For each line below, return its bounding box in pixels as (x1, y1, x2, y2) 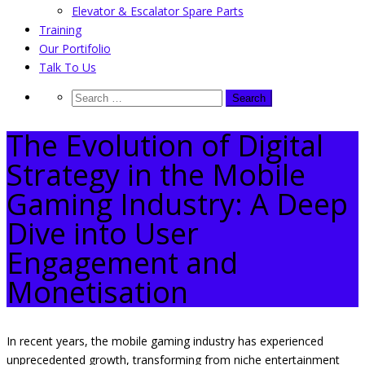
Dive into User (7, 213, 199, 253)
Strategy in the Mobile (7, 154, 306, 195)
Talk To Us (39, 59, 96, 75)
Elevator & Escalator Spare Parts (72, 3, 244, 19)
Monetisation (7, 271, 188, 312)
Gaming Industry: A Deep (7, 183, 348, 224)
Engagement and (7, 242, 238, 283)
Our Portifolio (39, 41, 111, 56)
